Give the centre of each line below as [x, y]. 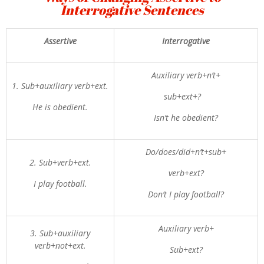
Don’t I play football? [186, 194]
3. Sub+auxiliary [60, 233]
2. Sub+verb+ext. [60, 162]
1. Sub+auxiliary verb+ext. [60, 86]
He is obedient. [60, 107]
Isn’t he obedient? [186, 118]
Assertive [60, 41]
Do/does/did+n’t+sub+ [186, 152]
